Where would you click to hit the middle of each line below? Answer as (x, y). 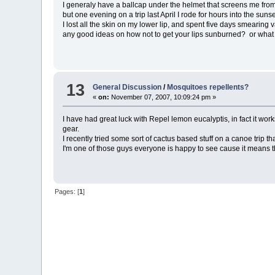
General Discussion (127, 87)
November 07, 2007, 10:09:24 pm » (163, 97)
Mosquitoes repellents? (208, 87)
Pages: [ (67, 192)
